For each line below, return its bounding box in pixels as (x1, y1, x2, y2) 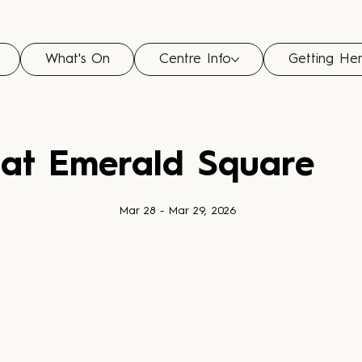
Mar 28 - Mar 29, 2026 (120, 205, 237, 217)
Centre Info (158, 53, 231, 67)
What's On (44, 53, 110, 67)
